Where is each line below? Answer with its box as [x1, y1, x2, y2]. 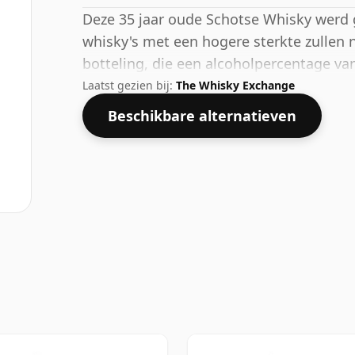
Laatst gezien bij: [82, 77, 176, 93]
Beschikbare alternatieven [108, 105, 296, 125]
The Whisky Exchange [176, 77, 295, 93]
